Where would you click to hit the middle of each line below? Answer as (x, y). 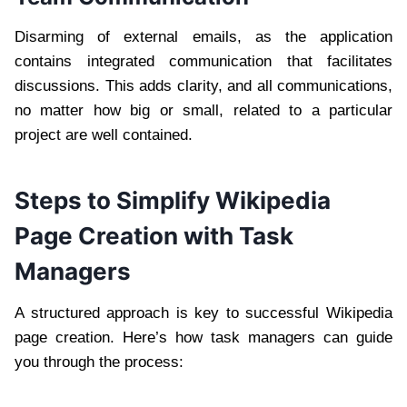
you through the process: (99, 362)
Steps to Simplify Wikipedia (173, 201)
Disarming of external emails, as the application (203, 37)
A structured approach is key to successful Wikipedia (203, 313)
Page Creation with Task (154, 236)
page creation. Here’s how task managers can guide (203, 338)
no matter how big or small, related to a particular (203, 111)
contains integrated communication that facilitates (203, 62)
